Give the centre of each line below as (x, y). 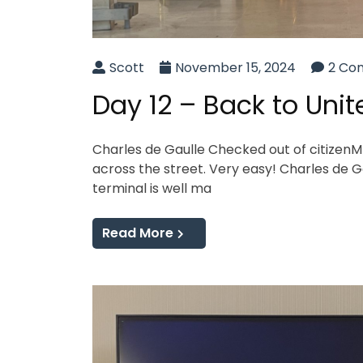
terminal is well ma (152, 189)
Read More (138, 233)
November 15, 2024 (235, 68)
